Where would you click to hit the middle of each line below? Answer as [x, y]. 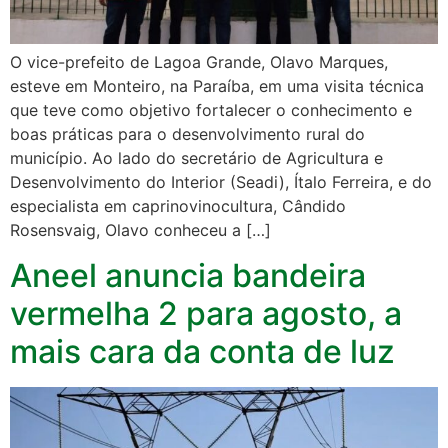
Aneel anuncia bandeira [188, 275]
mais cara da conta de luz [202, 351]
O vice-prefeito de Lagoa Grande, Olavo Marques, [199, 62]
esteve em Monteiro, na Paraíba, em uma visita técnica [217, 86]
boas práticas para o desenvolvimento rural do [187, 134]
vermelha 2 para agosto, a [206, 313]
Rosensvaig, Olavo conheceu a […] [140, 230]
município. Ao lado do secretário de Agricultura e [196, 158]
